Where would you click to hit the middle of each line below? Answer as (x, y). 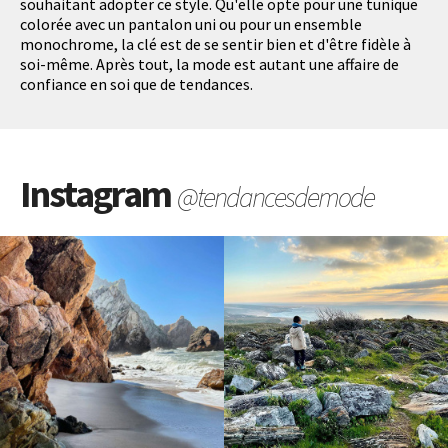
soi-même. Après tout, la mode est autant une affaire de (209, 64)
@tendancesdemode (275, 197)
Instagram (98, 194)
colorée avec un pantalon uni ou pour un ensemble (191, 24)
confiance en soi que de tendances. (136, 84)
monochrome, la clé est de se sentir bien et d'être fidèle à (215, 44)
